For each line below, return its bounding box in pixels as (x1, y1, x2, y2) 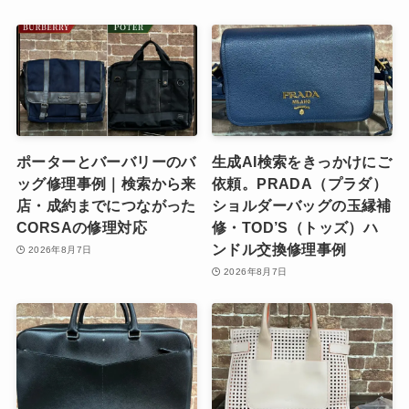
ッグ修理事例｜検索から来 (16, 175, 196, 193)
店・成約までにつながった (16, 197, 196, 215)
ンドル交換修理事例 (212, 241, 347, 258)
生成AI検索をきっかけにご (212, 153, 393, 171)
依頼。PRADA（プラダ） (212, 175, 388, 193)
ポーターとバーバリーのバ (16, 153, 196, 171)
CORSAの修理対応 (16, 219, 147, 236)
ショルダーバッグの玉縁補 (212, 197, 392, 215)
